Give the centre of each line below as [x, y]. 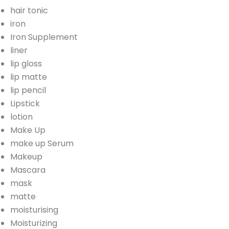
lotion [21, 117]
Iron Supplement [44, 37]
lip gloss [26, 63]
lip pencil [28, 90]
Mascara [28, 170]
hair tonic [29, 10]
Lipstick [25, 103]
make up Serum [42, 143]
